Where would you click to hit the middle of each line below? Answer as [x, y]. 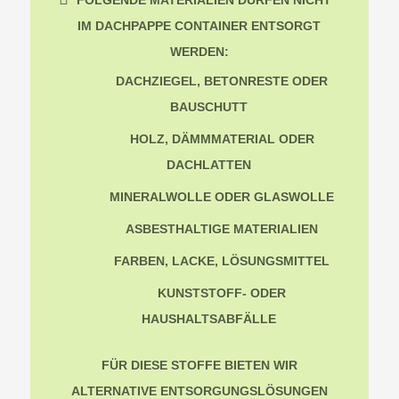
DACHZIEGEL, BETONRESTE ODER [222, 81]
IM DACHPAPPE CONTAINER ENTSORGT [199, 26]
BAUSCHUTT [208, 107]
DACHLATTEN [208, 165]
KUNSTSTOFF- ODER [222, 293]
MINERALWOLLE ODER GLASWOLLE [222, 197]
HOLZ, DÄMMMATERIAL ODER [222, 139]
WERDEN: [199, 52]
